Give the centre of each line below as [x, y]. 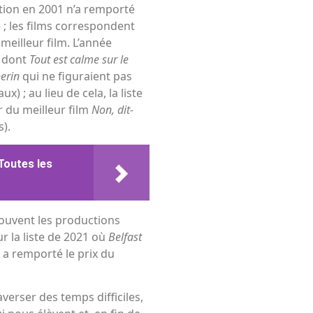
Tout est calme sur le [79, 59]
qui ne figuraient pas [77, 76]
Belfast [125, 236]
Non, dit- [112, 109]
